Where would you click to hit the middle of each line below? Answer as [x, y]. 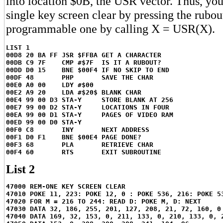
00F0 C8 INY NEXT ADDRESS [78, 130]
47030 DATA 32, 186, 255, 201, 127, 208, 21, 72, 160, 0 [113, 209]
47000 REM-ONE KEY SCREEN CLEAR [66, 186]
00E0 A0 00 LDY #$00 [50, 85]
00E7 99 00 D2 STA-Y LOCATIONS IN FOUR [88, 107]
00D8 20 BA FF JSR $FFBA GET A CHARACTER [84, 55]
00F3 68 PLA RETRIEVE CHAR [80, 145]
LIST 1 [18, 48]
